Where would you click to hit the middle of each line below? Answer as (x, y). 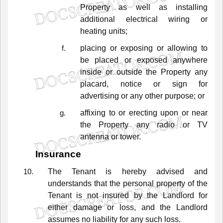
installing (192, 7)
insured (116, 196)
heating (93, 31)
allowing (182, 48)
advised (170, 172)
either (58, 208)
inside (91, 72)
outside (129, 72)
